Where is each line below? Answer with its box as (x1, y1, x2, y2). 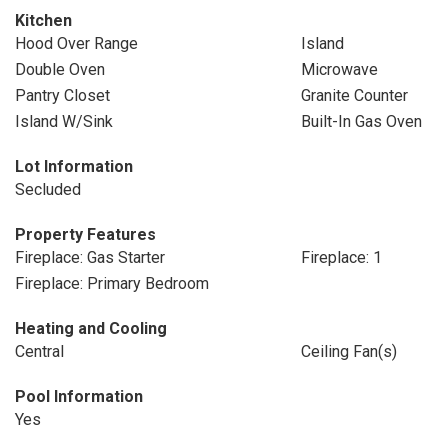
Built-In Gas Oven (300, 112, 422, 131)
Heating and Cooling (15, 319, 167, 338)
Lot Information (15, 157, 133, 176)
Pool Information (15, 387, 143, 406)
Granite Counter (300, 86, 408, 105)
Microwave (300, 60, 378, 79)
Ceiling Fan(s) (300, 342, 397, 361)
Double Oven (15, 60, 105, 79)
